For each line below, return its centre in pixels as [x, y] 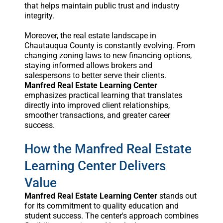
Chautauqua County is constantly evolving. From [110, 45]
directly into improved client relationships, [97, 105]
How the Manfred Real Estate [108, 149]
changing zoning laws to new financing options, [108, 55]
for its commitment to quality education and [101, 206]
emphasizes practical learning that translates [103, 95]
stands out [177, 196]
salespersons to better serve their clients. [95, 75]
